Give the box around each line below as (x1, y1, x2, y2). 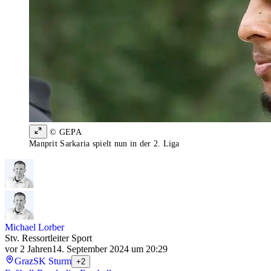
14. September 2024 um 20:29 (52, 244, 168, 255)
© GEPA (47, 128, 82, 137)
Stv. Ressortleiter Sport (5, 233, 92, 244)
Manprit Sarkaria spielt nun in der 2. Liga (29, 139, 180, 149)
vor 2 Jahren (5, 244, 52, 255)
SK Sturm (33, 256, 71, 267)
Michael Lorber (5, 222, 64, 233)
